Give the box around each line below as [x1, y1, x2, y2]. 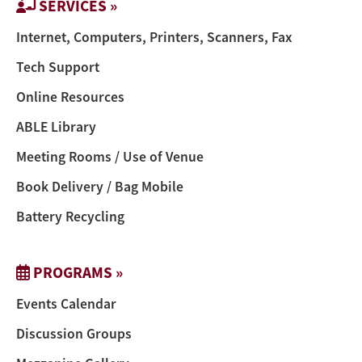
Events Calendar [16, 294, 116, 313]
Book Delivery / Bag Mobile [16, 177, 183, 196]
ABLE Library [16, 117, 96, 136]
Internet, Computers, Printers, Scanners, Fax [16, 27, 292, 46]
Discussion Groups [16, 324, 132, 343]
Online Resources [16, 87, 124, 106]
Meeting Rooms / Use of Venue [16, 147, 204, 166]
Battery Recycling [16, 207, 124, 225]
